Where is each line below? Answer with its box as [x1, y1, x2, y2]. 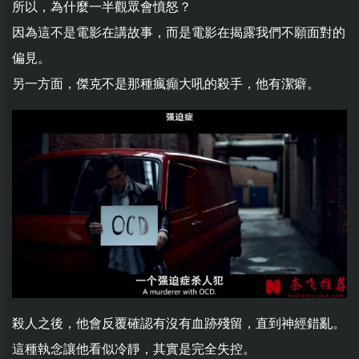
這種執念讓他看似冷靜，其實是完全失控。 [12, 341, 256, 357]
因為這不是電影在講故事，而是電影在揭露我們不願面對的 [12, 25, 345, 41]
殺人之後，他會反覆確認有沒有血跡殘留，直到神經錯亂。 [12, 316, 345, 332]
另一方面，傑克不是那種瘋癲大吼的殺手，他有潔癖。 [12, 76, 320, 92]
